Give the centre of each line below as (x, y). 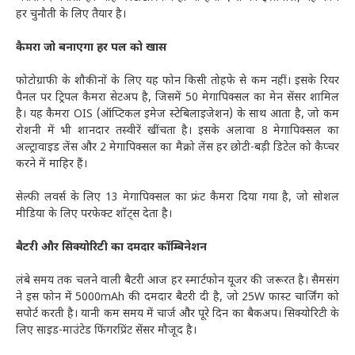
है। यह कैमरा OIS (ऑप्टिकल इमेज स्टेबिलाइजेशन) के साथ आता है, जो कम (177, 115)
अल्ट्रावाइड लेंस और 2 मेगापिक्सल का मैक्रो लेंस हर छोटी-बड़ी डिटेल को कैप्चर (177, 148)
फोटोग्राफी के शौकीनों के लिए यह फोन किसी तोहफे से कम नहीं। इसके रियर (177, 82)
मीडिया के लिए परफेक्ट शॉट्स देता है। (94, 215)
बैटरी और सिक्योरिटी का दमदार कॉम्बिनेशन (111, 248)
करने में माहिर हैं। (52, 165)
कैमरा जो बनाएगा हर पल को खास (91, 48)
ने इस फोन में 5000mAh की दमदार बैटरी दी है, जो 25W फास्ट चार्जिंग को (177, 298)
